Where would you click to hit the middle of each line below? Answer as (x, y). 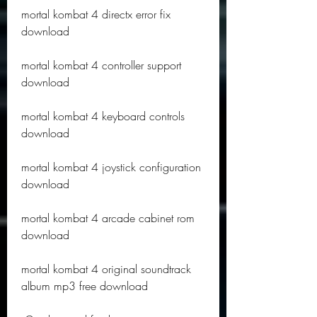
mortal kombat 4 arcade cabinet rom (108, 218)
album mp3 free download (85, 286)
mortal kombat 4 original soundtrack (106, 269)
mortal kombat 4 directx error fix (96, 14)
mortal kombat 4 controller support (101, 65)
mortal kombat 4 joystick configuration (111, 167)
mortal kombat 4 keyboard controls (103, 116)
